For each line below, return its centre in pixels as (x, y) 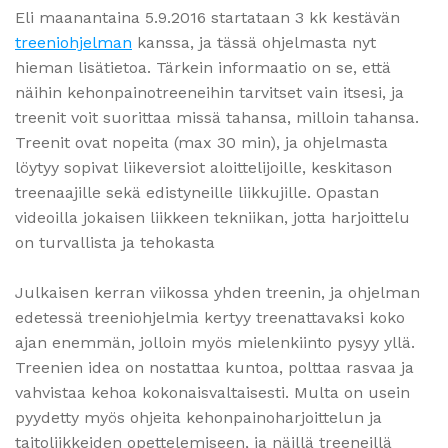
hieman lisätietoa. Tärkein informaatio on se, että (203, 67)
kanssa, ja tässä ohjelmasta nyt (254, 42)
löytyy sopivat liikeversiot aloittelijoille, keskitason (203, 167)
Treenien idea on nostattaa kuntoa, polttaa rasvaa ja (214, 367)
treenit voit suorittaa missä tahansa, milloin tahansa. (217, 117)
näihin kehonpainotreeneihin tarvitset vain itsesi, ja (209, 92)
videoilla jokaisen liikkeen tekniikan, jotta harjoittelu (212, 217)
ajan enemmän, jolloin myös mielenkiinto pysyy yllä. (215, 342)
